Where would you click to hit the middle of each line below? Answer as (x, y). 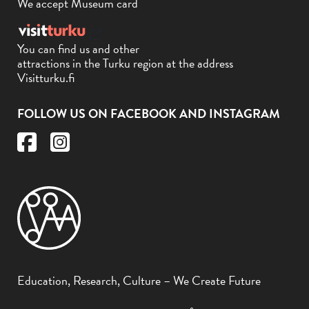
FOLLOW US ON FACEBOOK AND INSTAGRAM (149, 114)
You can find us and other (78, 49)
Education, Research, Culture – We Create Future (139, 281)
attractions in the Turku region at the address (125, 63)
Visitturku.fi (46, 78)
